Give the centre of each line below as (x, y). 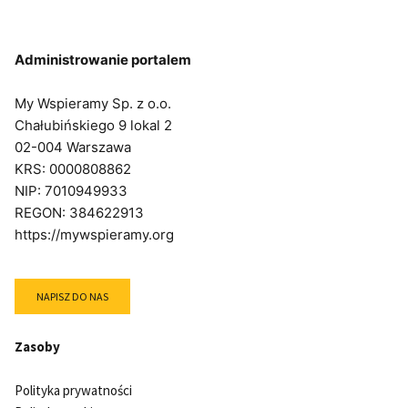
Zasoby (37, 347)
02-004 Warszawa (73, 147)
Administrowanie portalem (103, 60)
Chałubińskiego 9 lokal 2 (93, 125)
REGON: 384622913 (79, 213)
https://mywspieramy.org (94, 235)
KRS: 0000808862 (73, 169)
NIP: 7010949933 (71, 191)
